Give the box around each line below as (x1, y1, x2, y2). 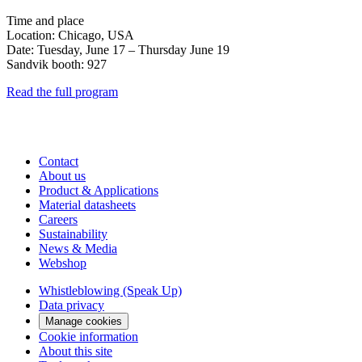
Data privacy (39, 297, 104, 312)
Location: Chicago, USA (6, 27, 134, 42)
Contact (39, 154, 78, 168)
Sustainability (39, 226, 107, 241)
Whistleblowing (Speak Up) (39, 283, 182, 297)
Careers (39, 212, 78, 226)
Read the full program (6, 84, 118, 99)
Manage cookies (45, 314, 122, 327)
